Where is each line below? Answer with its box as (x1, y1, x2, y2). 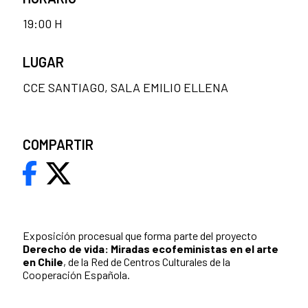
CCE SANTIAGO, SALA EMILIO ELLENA (23, 80, 228, 96)
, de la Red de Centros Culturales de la (63, 255, 230, 269)
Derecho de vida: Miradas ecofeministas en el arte (23, 242, 278, 256)
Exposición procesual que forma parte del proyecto (23, 229, 257, 243)
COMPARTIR (23, 136, 93, 153)
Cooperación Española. (23, 268, 130, 282)
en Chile (23, 255, 63, 269)
